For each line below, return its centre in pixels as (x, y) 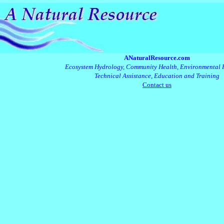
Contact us (157, 85)
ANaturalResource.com (157, 58)
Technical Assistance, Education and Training (157, 76)
